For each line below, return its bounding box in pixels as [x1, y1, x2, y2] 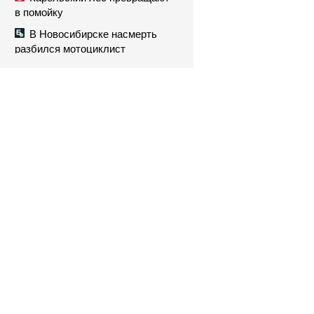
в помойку [15, 6, 63, 18]
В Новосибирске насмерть [29, 28, 157, 40]
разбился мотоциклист [15, 43, 125, 55]
